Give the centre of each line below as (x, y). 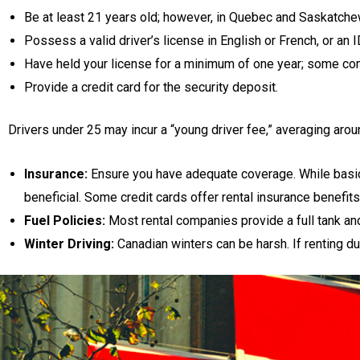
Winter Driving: (69, 243)
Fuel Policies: (65, 220)
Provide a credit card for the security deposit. (151, 87)
